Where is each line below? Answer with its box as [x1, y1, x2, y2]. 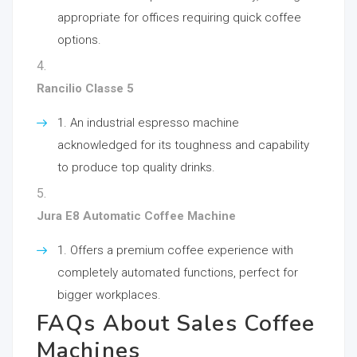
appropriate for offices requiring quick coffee [57, 10, 301, 25]
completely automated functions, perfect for [57, 265, 298, 280]
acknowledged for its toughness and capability [57, 138, 309, 152]
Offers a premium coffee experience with [70, 243, 293, 257]
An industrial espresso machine [70, 116, 239, 130]
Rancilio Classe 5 [37, 81, 134, 96]
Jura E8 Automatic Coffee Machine [37, 209, 236, 223]
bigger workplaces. [57, 288, 161, 302]
